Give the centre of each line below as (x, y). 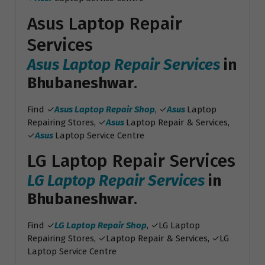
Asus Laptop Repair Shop (105, 109)
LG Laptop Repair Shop (101, 225)
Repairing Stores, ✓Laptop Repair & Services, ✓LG (128, 238)
